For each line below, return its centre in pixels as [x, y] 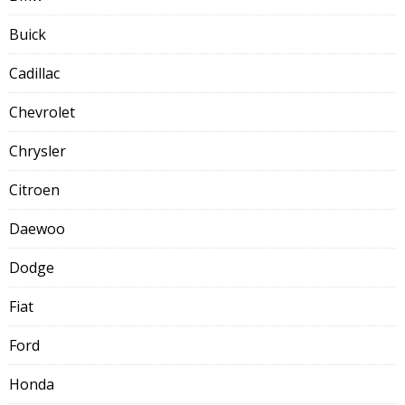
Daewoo [37, 229]
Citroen [34, 190]
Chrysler [38, 151]
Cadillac [34, 73]
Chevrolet [42, 112]
